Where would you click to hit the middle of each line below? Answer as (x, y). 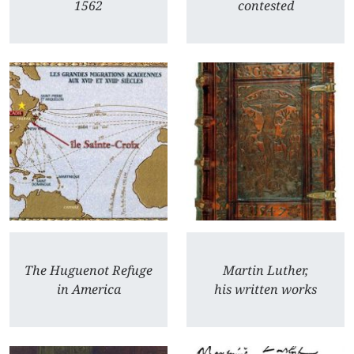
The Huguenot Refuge (88, 270)
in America (88, 289)
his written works (265, 289)
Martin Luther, (265, 270)
